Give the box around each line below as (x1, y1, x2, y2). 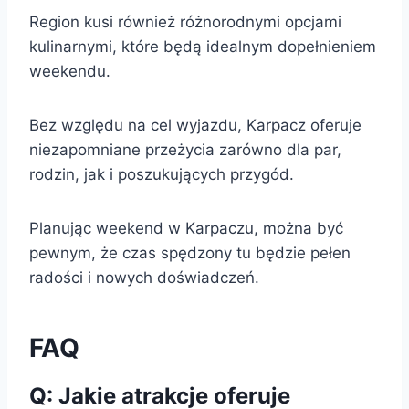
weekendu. (29, 61, 110, 80)
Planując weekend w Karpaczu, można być (29, 218, 343, 237)
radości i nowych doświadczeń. (29, 267, 259, 287)
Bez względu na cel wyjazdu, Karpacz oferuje (29, 115, 362, 134)
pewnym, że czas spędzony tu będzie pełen (29, 243, 351, 262)
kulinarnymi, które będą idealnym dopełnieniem (29, 37, 376, 56)
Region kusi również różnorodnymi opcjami (29, 12, 341, 31)
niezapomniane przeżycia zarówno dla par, (29, 140, 341, 159)
